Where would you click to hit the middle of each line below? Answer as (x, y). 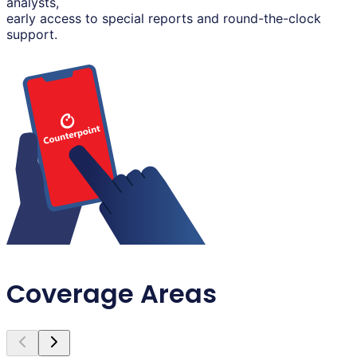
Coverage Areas (112, 293)
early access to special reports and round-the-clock (164, 19)
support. (32, 35)
